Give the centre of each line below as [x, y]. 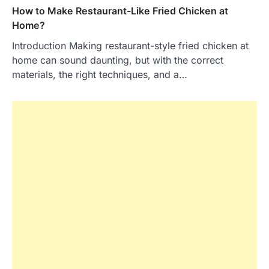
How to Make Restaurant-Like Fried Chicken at [120, 11]
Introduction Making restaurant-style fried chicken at [130, 45]
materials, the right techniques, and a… [100, 74]
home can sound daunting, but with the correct [118, 60]
